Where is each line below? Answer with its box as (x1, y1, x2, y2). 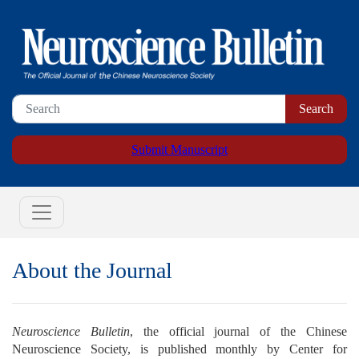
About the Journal (12, 258, 172, 284)
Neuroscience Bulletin (12, 325, 130, 339)
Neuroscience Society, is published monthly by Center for (12, 342, 347, 357)
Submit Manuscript (131, 143, 228, 157)
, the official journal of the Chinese (129, 325, 348, 339)
